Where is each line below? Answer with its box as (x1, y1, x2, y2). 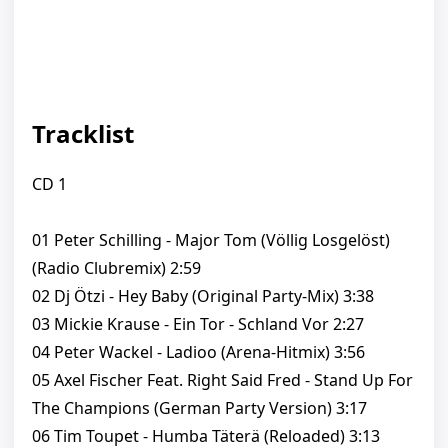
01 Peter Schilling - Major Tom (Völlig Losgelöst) (32, 229, 390, 252)
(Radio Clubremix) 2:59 (32, 257, 201, 280)
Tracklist (32, 117, 134, 151)
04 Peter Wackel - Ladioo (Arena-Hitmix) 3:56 (32, 341, 365, 364)
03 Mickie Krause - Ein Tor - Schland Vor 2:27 (32, 313, 364, 336)
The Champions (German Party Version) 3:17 (32, 397, 367, 420)
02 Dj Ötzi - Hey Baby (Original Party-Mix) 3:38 (32, 285, 374, 308)
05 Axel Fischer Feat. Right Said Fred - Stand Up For (32, 369, 413, 392)
